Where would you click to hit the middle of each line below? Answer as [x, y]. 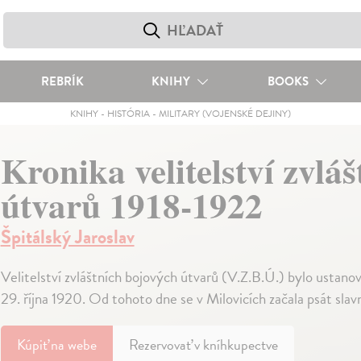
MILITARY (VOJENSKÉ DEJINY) [224, 114]
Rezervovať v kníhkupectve [203, 344]
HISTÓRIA [128, 114]
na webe [73, 344]
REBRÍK [62, 81]
